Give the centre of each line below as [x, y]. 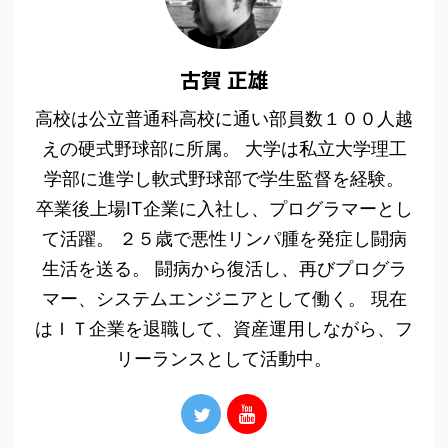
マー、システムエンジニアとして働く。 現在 [224, 298]
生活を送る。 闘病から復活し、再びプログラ [224, 268]
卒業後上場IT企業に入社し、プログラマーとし [224, 208]
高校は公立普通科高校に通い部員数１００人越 [224, 118]
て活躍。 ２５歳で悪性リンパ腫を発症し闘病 [224, 238]
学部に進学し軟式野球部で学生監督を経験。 [224, 178]
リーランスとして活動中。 [224, 358]
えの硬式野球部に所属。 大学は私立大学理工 [224, 148]
